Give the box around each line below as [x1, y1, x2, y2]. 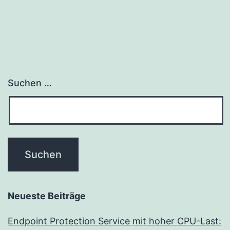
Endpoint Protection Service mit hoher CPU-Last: [8, 216, 221, 227]
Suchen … [8, 78, 52, 89]
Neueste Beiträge [8, 190, 86, 202]
